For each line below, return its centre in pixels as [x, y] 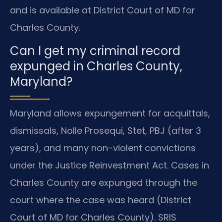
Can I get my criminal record [95, 51]
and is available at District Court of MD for [103, 10]
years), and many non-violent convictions [103, 148]
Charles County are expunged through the [104, 183]
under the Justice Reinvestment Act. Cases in [110, 166]
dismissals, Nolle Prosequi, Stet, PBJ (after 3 [106, 131]
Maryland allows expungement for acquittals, [110, 113]
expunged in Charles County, [96, 66]
